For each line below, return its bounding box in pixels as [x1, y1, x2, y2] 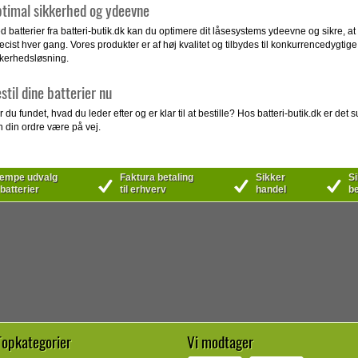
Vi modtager [187, 330, 253, 353]
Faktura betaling [119, 172, 193, 183]
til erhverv [119, 184, 166, 195]
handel [255, 184, 286, 195]
